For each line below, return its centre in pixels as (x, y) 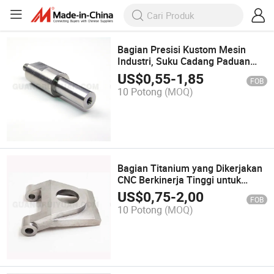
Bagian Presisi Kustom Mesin (182, 50)
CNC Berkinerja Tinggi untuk (180, 180)
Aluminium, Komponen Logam (184, 73)
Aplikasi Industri (153, 191)
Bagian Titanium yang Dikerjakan (190, 168)
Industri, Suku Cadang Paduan (184, 61)
